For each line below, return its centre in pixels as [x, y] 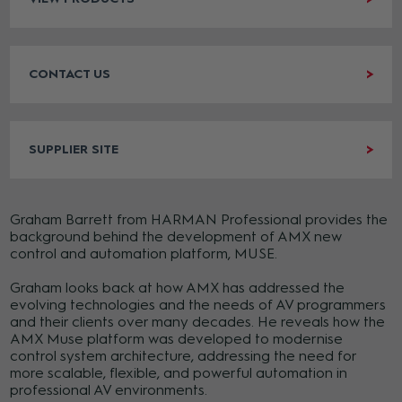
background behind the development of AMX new [176, 237]
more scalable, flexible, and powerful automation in [179, 373]
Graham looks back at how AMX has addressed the [178, 288]
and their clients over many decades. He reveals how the [198, 322]
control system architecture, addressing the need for [184, 356]
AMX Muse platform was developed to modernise [177, 339]
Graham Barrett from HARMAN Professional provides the [199, 220]
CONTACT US [70, 74]
